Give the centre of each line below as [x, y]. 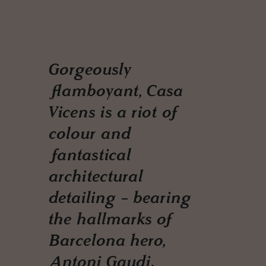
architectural [96, 178]
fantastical [90, 156]
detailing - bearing [120, 199]
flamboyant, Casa [116, 92]
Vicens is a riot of [114, 114]
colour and [90, 135]
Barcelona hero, [107, 242]
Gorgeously [90, 71]
